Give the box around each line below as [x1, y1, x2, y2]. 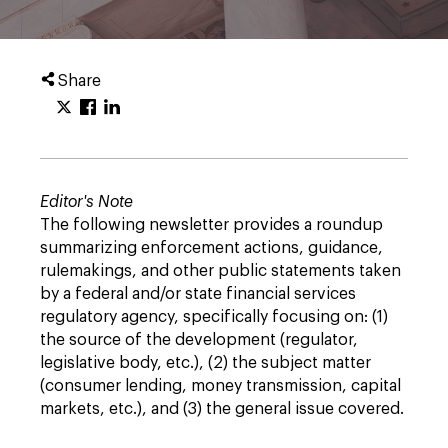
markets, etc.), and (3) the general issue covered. [40, 401, 404, 417]
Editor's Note [40, 194, 133, 210]
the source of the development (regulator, [40, 332, 358, 348]
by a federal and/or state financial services [40, 286, 356, 302]
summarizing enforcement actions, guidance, [40, 240, 383, 256]
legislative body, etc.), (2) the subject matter [40, 355, 371, 371]
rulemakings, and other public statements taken [40, 263, 401, 279]
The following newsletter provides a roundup [40, 217, 383, 233]
